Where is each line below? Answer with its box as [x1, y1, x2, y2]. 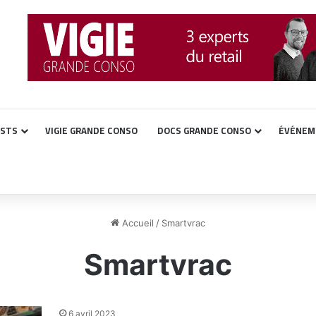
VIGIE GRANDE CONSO [45, 122, 138, 139]
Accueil [119, 217, 154, 229]
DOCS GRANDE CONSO [157, 122, 251, 139]
